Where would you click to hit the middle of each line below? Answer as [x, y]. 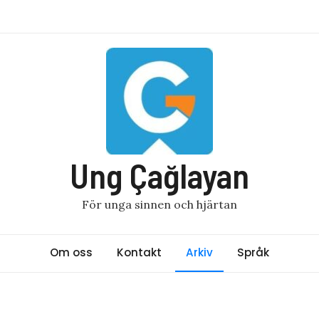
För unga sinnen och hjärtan [159, 204]
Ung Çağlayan [159, 175]
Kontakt [139, 252]
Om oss [71, 252]
